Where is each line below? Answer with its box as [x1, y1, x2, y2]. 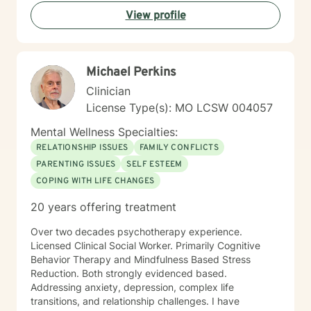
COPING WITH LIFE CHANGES [36, 176, 155, 187]
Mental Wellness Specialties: [31, 125, 178, 139]
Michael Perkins [86, 65, 176, 81]
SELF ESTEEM [126, 159, 183, 170]
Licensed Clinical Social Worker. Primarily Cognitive [31, 239, 176, 251]
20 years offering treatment [31, 200, 176, 214]
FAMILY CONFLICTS [139, 142, 219, 153]
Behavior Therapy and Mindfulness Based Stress [31, 253, 251, 265]
